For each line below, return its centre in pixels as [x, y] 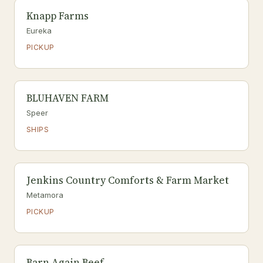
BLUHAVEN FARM [68, 98]
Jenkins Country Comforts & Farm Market [128, 180]
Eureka [39, 31]
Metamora [45, 195]
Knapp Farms [58, 16]
